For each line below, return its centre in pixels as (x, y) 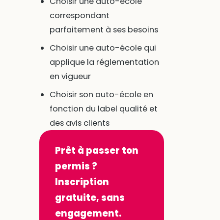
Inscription (82, 182)
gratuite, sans (90, 197)
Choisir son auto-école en (101, 94)
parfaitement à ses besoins (104, 29)
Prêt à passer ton (96, 150)
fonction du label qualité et (103, 109)
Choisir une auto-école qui (103, 48)
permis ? (76, 166)
